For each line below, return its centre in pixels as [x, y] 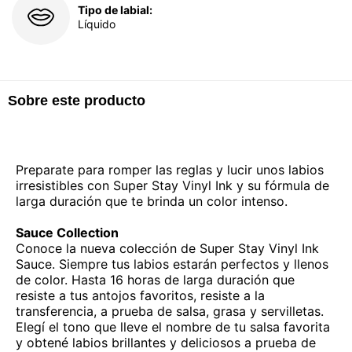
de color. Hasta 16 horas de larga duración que [155, 279]
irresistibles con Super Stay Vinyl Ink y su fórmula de [172, 185]
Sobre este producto [77, 100]
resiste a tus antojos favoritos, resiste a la [140, 295]
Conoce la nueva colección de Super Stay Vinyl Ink [167, 248]
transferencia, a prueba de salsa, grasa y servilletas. [170, 311]
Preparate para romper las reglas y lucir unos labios [170, 169]
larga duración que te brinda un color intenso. [152, 201]
